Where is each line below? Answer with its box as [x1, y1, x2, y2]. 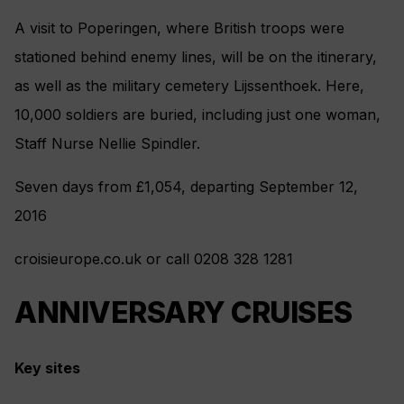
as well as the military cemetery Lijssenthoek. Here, [14, 76, 364, 95]
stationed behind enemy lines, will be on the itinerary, [14, 47, 377, 66]
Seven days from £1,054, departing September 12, [14, 177, 358, 196]
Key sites [14, 358, 80, 377]
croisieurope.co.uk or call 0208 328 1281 [14, 249, 293, 268]
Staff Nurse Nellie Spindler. [14, 133, 200, 152]
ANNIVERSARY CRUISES [14, 295, 353, 331]
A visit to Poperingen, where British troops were [14, 18, 344, 37]
